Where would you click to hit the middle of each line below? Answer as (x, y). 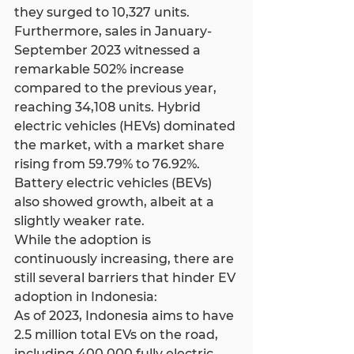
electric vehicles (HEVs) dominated (126, 126)
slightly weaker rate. (79, 221)
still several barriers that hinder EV (126, 278)
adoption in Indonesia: (86, 297)
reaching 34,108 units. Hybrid (109, 107)
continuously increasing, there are (126, 259)
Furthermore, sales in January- (113, 32)
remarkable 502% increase (101, 70)
